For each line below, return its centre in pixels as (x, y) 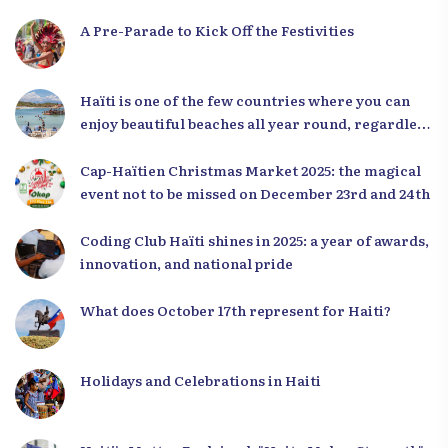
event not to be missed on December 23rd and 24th (255, 193)
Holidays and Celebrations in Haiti (200, 380)
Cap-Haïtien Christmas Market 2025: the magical (250, 170)
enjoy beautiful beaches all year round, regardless (255, 123)
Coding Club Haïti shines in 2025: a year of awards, (254, 240)
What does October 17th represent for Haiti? (235, 310)
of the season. (128, 146)
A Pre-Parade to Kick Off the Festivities (217, 30)
